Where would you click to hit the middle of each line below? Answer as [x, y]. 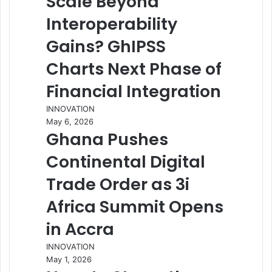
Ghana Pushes [107, 139]
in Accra [80, 229]
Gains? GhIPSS [106, 46]
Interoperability [112, 24]
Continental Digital [126, 162]
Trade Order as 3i [118, 184]
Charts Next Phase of [134, 69]
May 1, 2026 [69, 259]
